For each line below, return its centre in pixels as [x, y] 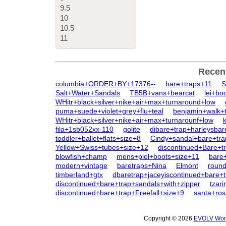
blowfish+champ [81, 156]
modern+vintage [81, 165]
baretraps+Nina [142, 165]
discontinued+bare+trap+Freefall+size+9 [120, 193]
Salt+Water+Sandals [88, 93]
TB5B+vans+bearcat [162, 93]
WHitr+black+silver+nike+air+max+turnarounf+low [134, 120]
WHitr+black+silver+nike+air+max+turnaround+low [135, 102]
